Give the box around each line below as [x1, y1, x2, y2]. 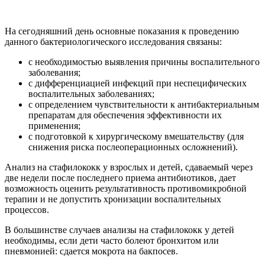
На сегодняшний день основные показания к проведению [5, 25, 239, 36]
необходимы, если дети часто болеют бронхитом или [5, 235, 219, 245]
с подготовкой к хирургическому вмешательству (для [28, 131, 244, 141]
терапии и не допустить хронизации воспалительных [5, 193, 221, 204]
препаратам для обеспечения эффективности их [28, 109, 222, 120]
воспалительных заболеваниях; [28, 88, 154, 99]
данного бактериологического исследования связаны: [5, 36, 222, 47]
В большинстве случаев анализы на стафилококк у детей [5, 224, 234, 235]
